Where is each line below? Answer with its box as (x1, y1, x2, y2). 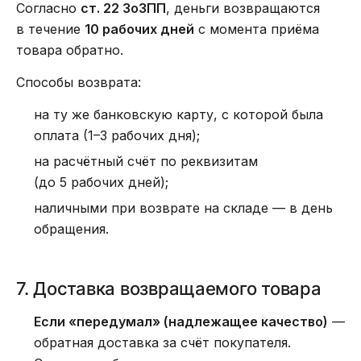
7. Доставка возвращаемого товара (16, 278, 322, 299)
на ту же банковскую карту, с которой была (34, 106, 323, 122)
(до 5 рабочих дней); (34, 174, 168, 190)
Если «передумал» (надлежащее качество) (34, 313, 328, 330)
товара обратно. (16, 42, 123, 58)
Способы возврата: (16, 74, 141, 90)
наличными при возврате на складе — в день (34, 200, 333, 216)
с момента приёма (194, 21, 319, 37)
